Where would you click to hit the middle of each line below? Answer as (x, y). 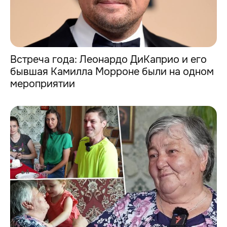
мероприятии (43, 84)
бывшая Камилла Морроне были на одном (112, 71)
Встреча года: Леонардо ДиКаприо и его (108, 59)
